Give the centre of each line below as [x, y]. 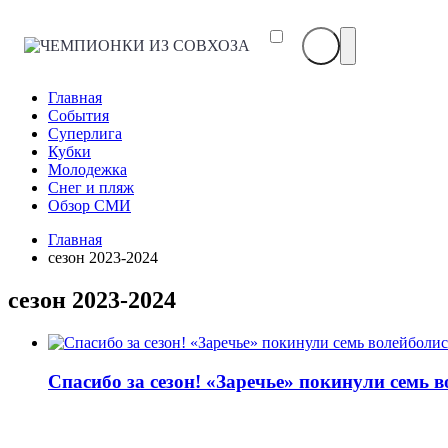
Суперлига [85, 134]
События [78, 116]
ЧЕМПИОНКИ [188, 45]
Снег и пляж [91, 188]
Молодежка [87, 170]
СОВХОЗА [174, 81]
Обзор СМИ [89, 206]
